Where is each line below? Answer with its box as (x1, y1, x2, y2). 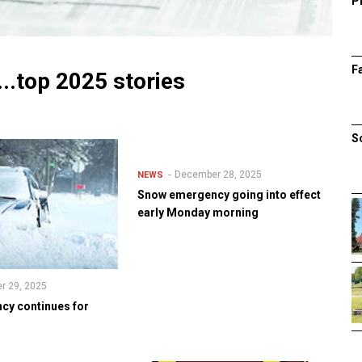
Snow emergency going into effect (137, 188, 321, 202)
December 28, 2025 (174, 169, 262, 181)
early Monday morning (137, 206, 259, 220)
